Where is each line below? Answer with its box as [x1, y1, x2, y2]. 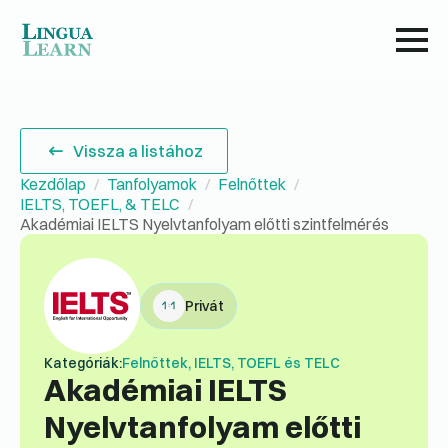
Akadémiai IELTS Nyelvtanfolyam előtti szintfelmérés [20, 214, 389, 234]
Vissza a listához [73, 141, 204, 161]
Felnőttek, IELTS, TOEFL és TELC [122, 354, 340, 372]
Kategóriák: [44, 354, 122, 372]
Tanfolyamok [107, 174, 197, 194]
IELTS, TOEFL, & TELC [20, 194, 180, 214]
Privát [185, 297, 224, 315]
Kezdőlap [20, 174, 86, 194]
